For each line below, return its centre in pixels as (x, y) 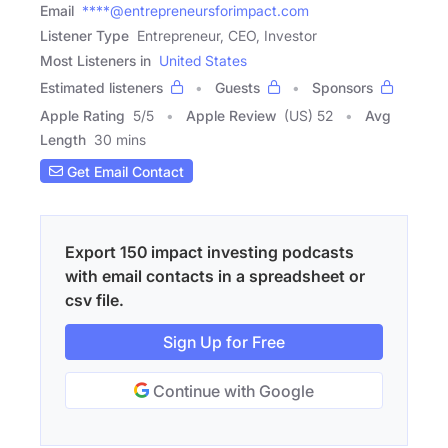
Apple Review (231, 116)
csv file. (94, 300)
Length (63, 140)
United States (203, 61)
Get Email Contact (123, 171)
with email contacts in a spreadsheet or (215, 276)
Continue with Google (231, 391)
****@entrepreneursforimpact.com (195, 11)
